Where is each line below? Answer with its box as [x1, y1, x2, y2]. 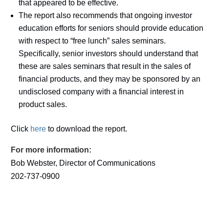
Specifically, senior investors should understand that [19, 49, 198, 58]
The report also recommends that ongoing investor [19, 11, 193, 20]
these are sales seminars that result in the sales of [19, 62, 191, 70]
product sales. [19, 100, 67, 109]
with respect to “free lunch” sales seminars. [19, 37, 166, 45]
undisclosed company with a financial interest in [19, 88, 184, 96]
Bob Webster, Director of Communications [11, 159, 156, 167]
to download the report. [46, 125, 128, 133]
